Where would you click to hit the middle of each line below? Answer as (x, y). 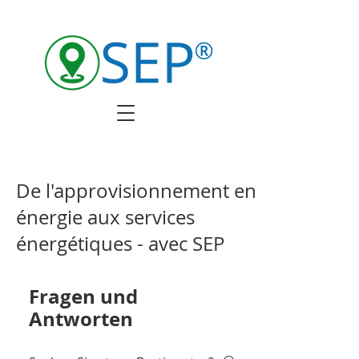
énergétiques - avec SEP (120, 244)
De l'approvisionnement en (136, 191)
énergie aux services (105, 217)
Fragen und (83, 296)
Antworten (81, 319)
